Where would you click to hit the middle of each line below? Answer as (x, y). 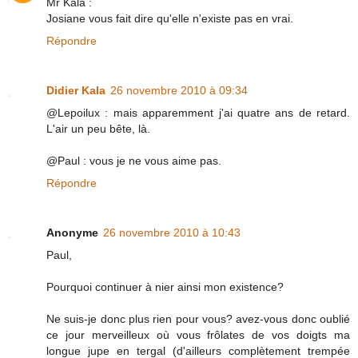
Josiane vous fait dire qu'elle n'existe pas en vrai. (170, 18)
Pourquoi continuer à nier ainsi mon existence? (165, 286)
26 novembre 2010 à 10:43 (172, 232)
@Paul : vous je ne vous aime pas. (134, 160)
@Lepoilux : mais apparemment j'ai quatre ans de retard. (198, 112)
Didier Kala (76, 90)
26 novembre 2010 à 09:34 (179, 90)
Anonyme (72, 232)
